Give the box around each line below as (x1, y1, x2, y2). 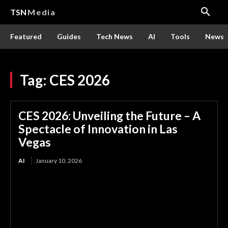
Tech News (96, 32, 133, 41)
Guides (57, 32, 81, 41)
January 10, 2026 (36, 157, 82, 164)
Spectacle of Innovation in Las (18, 122, 178, 136)
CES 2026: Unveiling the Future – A (18, 108, 201, 123)
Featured (10, 32, 42, 41)
